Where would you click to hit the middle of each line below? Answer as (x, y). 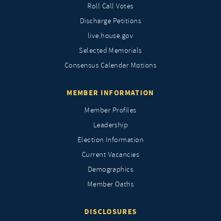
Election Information (110, 140)
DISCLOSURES (110, 212)
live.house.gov (110, 36)
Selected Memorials (110, 51)
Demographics (110, 169)
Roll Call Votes (110, 6)
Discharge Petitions (110, 21)
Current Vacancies (110, 155)
